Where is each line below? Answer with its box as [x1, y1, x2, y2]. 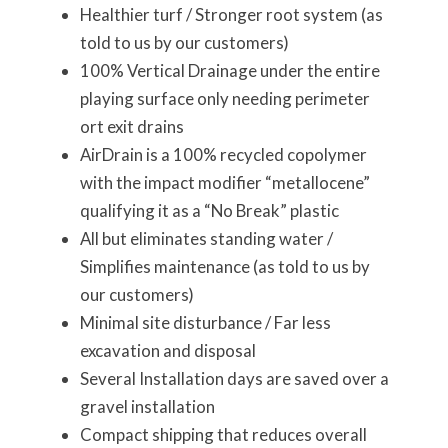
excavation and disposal [79, 340, 256, 362]
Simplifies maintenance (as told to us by [79, 256, 370, 278]
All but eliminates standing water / [79, 228, 333, 250]
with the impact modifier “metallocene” [79, 172, 370, 194]
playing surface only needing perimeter [79, 88, 370, 110]
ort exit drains [79, 116, 184, 138]
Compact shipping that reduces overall [79, 424, 367, 446]
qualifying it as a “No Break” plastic [79, 200, 339, 222]
